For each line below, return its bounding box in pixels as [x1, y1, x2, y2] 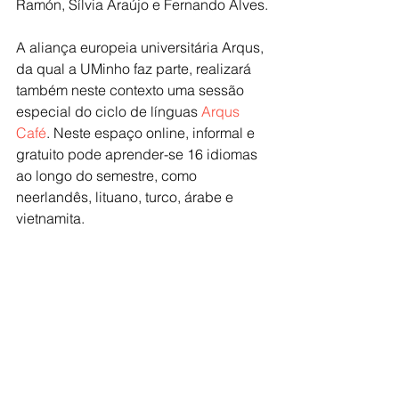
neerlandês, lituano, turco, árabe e [16, 187, 237, 206]
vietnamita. [16, 208, 85, 227]
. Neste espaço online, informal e [46, 123, 258, 142]
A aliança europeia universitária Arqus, [16, 37, 267, 56]
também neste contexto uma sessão [16, 80, 248, 99]
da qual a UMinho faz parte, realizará [16, 59, 255, 77]
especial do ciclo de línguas [16, 102, 201, 120]
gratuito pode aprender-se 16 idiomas [16, 144, 261, 163]
